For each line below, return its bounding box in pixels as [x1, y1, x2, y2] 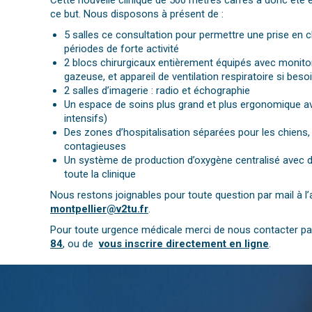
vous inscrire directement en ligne [99, 237, 269, 251]
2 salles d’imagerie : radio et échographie [64, 84, 250, 97]
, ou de [63, 237, 99, 251]
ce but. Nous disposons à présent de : [50, 8, 224, 21]
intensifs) [64, 112, 107, 125]
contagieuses [64, 140, 126, 153]
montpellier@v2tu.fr [50, 203, 148, 216]
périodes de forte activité [64, 42, 179, 56]
